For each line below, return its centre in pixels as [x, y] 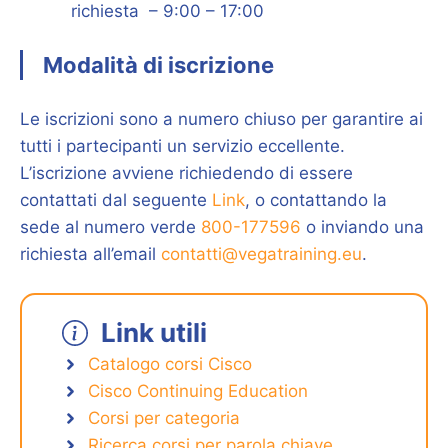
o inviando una [362, 226]
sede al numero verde [110, 226]
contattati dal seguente [116, 199]
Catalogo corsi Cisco [169, 364]
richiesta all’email [90, 253]
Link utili [154, 332]
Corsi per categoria [163, 418]
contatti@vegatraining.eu [261, 253]
